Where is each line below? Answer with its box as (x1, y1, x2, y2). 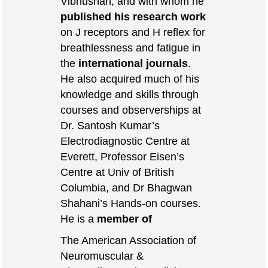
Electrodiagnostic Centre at (60, 134, 190, 147)
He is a (60, 212, 98, 225)
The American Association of (60, 233, 197, 246)
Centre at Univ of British (60, 165, 175, 178)
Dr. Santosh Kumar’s (60, 118, 160, 132)
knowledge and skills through (60, 87, 199, 100)
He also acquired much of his (60, 72, 200, 85)
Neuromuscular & (60, 249, 144, 262)
